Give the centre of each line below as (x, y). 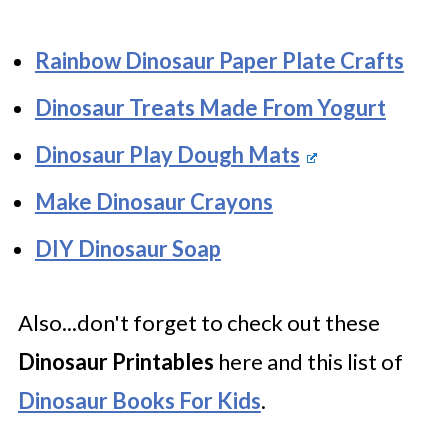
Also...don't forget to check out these (198, 322)
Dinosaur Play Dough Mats (167, 154)
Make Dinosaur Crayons (153, 201)
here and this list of (308, 361)
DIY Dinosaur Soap (127, 248)
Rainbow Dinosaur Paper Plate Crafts (219, 60)
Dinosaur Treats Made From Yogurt (210, 107)
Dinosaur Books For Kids (139, 400)
